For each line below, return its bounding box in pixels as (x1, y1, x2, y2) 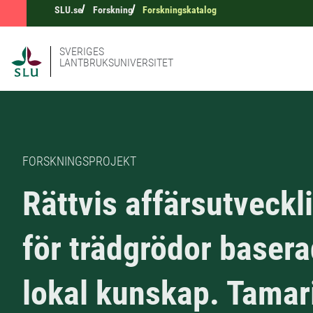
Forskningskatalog (143, 4, 217, 15)
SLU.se (54, 4, 82, 15)
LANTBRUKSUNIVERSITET (59, 56, 173, 69)
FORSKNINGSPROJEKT (22, 154, 136, 169)
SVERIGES (59, 45, 104, 58)
